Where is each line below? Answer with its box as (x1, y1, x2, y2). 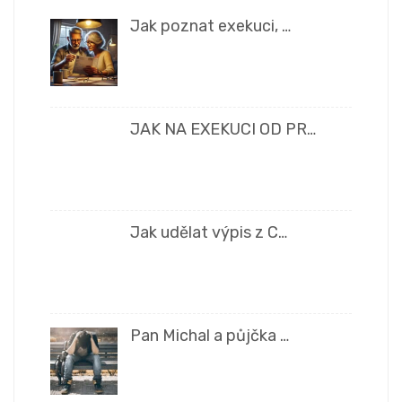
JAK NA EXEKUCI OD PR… (129, 119, 316, 140)
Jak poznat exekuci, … (129, 16, 291, 37)
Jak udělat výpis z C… (129, 223, 287, 242)
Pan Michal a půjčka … (129, 325, 289, 345)
